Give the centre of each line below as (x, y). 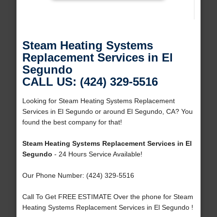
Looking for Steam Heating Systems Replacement (98, 101)
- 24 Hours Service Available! (97, 154)
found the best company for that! (72, 122)
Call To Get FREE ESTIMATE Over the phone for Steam (108, 197)
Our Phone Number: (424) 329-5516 (78, 176)
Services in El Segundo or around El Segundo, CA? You (107, 112)
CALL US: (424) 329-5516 (90, 82)
